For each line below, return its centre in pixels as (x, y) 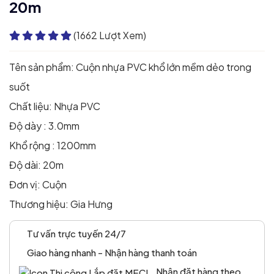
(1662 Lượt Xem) (110, 35)
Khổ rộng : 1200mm (53, 145)
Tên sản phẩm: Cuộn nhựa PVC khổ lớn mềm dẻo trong (130, 67)
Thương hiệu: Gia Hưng (61, 204)
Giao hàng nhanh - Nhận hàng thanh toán (111, 252)
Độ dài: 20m (36, 165)
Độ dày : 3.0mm (44, 125)
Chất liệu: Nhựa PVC (55, 106)
